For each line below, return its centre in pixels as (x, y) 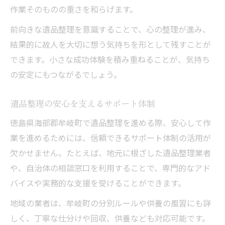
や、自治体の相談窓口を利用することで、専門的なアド (110, 168)
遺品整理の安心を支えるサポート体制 (83, 103)
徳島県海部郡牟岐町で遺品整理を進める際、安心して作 (110, 123)
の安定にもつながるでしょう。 (66, 74)
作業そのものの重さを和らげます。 (74, 9)
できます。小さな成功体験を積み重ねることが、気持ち (110, 59)
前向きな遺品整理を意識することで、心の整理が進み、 (110, 29)
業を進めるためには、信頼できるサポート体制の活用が (110, 138)
